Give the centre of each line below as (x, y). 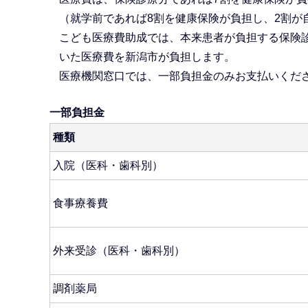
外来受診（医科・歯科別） (119, 250)
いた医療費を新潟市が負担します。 (147, 57)
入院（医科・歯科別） (108, 165)
